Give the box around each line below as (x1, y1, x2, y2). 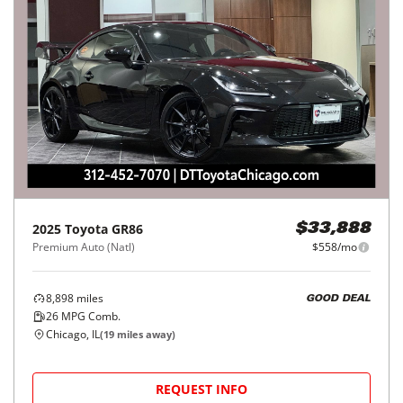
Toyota (65, 220, 108, 237)
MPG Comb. (58, 309, 121, 324)
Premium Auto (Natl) (32, 239, 135, 255)
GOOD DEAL (306, 293, 371, 304)
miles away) (114, 327, 175, 341)
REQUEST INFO (156, 381, 247, 398)
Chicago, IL (46, 327, 100, 342)
